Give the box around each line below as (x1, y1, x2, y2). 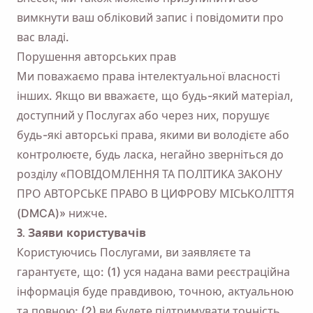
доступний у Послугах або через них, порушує (17, 108, 270, 122)
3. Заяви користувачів (17, 226, 146, 240)
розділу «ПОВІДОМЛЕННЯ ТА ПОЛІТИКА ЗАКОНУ (17, 167, 282, 181)
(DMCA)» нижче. (17, 206, 108, 220)
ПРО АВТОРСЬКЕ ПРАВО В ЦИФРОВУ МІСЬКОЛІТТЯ (17, 187, 294, 201)
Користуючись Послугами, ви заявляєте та (17, 245, 251, 259)
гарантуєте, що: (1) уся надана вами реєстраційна (17, 265, 290, 279)
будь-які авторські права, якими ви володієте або (17, 128, 289, 142)
